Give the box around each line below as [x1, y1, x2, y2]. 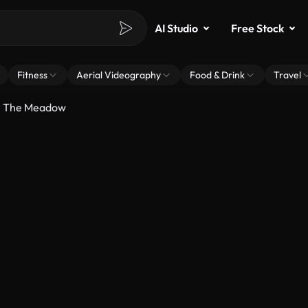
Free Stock [231, 21, 284, 35]
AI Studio [155, 21, 198, 35]
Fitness [17, 69, 47, 81]
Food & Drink [190, 69, 245, 81]
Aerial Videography [76, 69, 161, 81]
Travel [274, 69, 301, 81]
